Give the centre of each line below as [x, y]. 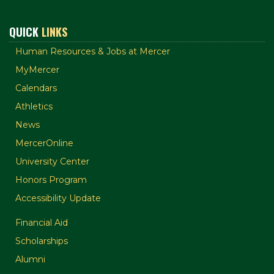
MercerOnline [44, 143]
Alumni [30, 260]
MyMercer [37, 70]
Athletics [34, 107]
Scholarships [42, 241]
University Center [52, 162]
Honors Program [51, 180]
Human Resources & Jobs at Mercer [93, 52]
